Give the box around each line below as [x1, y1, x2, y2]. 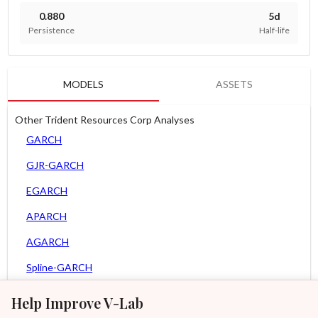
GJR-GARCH [26, 158, 84, 171]
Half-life [258, 24, 290, 35]
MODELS [63, 78, 104, 91]
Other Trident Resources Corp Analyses [15, 113, 195, 126]
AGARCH [26, 235, 70, 248]
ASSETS [216, 78, 253, 91]
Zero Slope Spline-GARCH [26, 286, 143, 299]
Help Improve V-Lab [11, 293, 143, 312]
